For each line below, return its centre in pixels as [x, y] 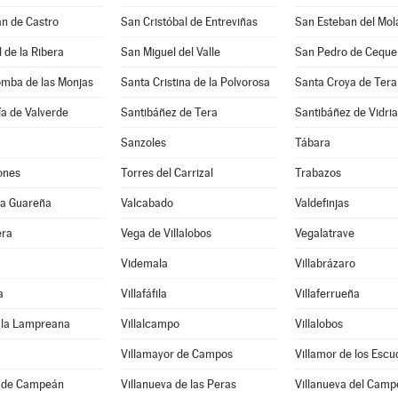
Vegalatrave [324, 233]
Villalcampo [150, 324]
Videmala [144, 263]
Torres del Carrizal [167, 173]
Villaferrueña [327, 294]
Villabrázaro [325, 263]
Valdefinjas [322, 203]
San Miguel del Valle [170, 52]
